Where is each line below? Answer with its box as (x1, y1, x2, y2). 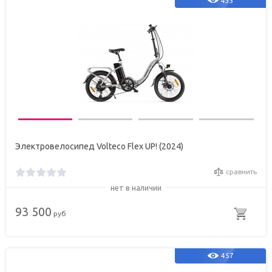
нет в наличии (110, 183, 161, 192)
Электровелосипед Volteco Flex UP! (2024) (15, 141, 183, 152)
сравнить (226, 168, 257, 176)
